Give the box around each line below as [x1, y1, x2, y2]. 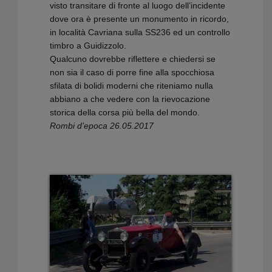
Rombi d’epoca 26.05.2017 [50, 121, 154, 131]
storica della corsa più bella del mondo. [50, 107, 200, 118]
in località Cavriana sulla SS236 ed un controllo [50, 27, 231, 38]
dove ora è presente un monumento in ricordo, [50, 14, 229, 24]
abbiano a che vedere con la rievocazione [50, 94, 211, 104]
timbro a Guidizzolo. [50, 41, 127, 51]
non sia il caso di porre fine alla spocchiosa [50, 67, 215, 78]
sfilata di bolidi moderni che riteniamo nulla [50, 81, 214, 91]
